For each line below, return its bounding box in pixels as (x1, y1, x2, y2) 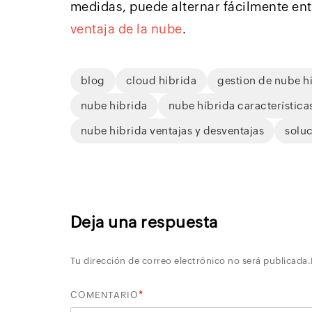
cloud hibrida (125, 75, 197, 87)
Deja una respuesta (70, 213, 218, 232)
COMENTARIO (70, 290, 139, 301)
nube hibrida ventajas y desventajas (80, 125, 265, 137)
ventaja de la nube (70, 22, 182, 37)
